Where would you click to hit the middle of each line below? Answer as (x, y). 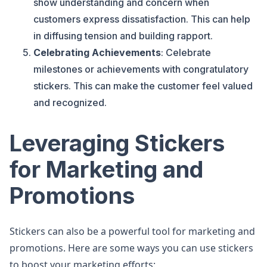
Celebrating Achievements (97, 52)
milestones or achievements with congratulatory (141, 69)
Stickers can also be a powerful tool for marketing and (132, 231)
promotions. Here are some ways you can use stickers (131, 248)
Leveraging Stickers (117, 143)
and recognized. (70, 103)
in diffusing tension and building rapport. (123, 36)
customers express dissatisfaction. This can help (142, 19)
